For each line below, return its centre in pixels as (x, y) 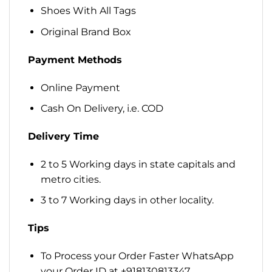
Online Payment (80, 87)
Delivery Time (63, 136)
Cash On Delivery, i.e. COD (102, 109)
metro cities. (70, 179)
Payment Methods (75, 59)
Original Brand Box (86, 32)
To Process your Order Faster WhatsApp (137, 256)
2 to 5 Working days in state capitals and (138, 164)
